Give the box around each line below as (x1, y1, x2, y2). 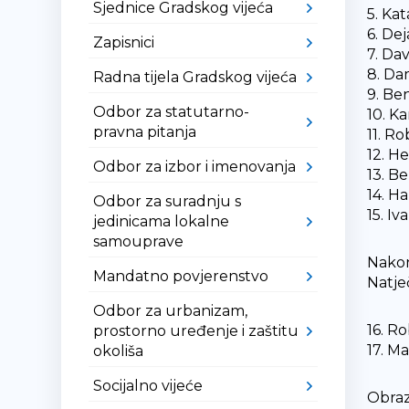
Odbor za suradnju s (93, 193, 242, 210)
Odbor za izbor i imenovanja (93, 158, 297, 175)
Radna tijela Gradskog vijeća (93, 68, 298, 86)
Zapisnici (93, 34, 155, 51)
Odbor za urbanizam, (93, 302, 248, 320)
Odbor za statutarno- (93, 103, 250, 121)
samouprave (93, 233, 184, 250)
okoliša (93, 342, 144, 360)
